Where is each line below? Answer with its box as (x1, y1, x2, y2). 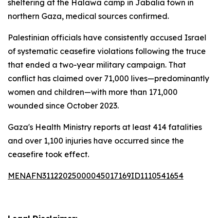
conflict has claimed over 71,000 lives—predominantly (8, 73, 209, 83)
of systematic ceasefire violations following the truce (8, 46, 206, 56)
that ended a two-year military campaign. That (8, 60, 186, 70)
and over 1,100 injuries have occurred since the (8, 136, 184, 145)
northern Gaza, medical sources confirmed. (8, 11, 169, 21)
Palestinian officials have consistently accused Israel (8, 33, 206, 42)
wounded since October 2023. (8, 101, 119, 110)
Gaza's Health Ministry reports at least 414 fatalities (8, 122, 202, 132)
